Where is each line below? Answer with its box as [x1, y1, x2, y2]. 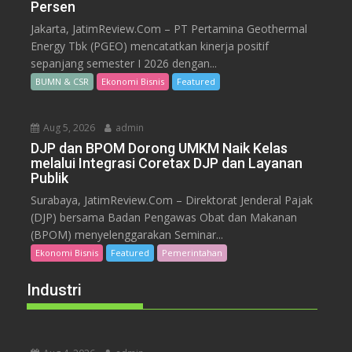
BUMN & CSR [35, 75, 90, 87]
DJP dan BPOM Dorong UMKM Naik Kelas [31, 139, 288, 156]
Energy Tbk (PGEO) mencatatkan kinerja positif [31, 38, 269, 53]
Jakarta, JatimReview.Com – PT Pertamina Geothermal [31, 20, 308, 36]
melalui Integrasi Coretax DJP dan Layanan [31, 154, 303, 171]
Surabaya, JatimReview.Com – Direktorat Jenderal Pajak [31, 192, 313, 207]
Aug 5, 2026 [41, 120, 96, 134]
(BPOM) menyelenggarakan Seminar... [31, 226, 224, 242]
